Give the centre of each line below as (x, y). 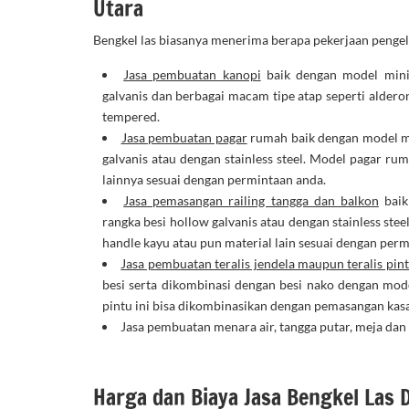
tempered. (132, 116)
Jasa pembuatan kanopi (192, 74)
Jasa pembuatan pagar (184, 137)
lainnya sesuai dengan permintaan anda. (217, 179)
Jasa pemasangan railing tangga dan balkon (251, 200)
